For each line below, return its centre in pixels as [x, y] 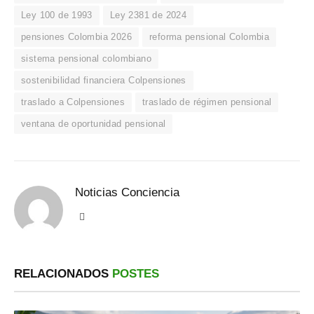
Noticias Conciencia [127, 193]
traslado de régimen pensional [207, 102]
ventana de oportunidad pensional [94, 124]
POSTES [136, 274]
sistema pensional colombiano [86, 59]
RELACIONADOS [63, 274]
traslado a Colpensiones [73, 102]
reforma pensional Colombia [209, 37]
